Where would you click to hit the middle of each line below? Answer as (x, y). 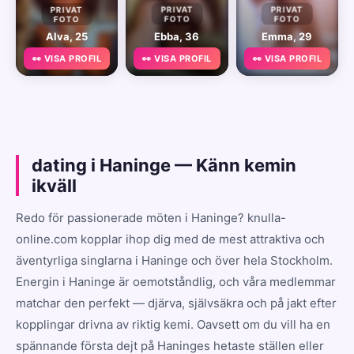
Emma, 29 (287, 36)
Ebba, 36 (177, 36)
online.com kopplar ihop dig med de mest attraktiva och (170, 239)
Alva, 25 (67, 36)
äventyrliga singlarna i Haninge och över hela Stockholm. (174, 260)
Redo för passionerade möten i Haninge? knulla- (151, 217)
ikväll (54, 185)
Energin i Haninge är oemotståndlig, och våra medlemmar (176, 281)
